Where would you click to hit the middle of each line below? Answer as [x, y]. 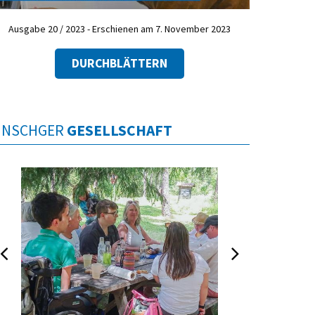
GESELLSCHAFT [120, 130]
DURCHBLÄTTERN [120, 63]
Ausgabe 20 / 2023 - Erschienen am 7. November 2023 [120, 29]
